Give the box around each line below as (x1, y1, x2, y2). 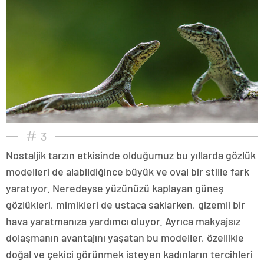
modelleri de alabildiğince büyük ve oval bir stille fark (6, 164, 249, 178)
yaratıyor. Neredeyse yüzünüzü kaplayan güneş (6, 181, 224, 194)
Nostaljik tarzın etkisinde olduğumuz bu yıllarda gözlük (6, 148, 256, 161)
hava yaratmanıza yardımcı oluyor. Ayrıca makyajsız (6, 214, 240, 227)
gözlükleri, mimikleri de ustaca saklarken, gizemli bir (6, 197, 245, 211)
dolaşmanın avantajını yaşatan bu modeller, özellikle (6, 230, 244, 244)
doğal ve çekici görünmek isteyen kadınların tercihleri (6, 247, 253, 260)
